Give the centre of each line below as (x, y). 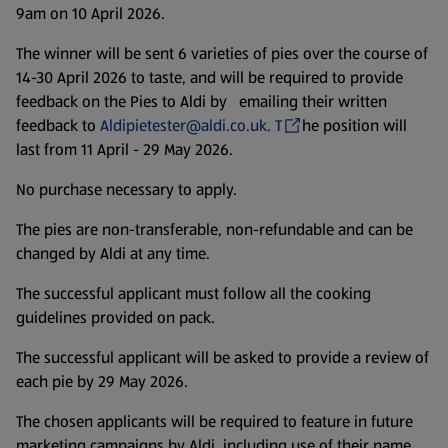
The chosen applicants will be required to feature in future (214, 421)
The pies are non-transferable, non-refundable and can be (214, 229)
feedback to (58, 125)
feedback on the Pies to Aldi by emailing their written (201, 101)
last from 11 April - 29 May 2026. (124, 149)
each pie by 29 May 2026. (102, 381)
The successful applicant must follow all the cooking (193, 293)
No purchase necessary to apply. (126, 189)
